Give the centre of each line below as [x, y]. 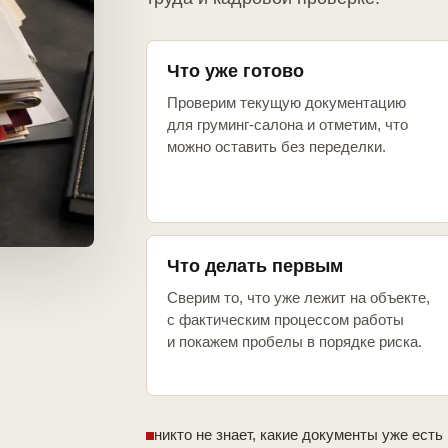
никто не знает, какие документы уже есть [298, 435]
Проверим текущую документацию [286, 103]
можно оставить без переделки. [276, 147]
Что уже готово [235, 71]
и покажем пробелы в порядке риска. [294, 342]
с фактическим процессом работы [285, 320]
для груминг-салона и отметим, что [287, 125]
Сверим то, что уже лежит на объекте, [298, 298]
